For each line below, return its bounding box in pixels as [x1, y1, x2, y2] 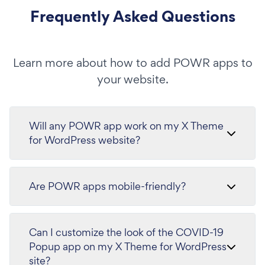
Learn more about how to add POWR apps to [12, 55, 253, 70]
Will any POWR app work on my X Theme [29, 119, 224, 132]
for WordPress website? [29, 133, 140, 147]
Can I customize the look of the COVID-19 [29, 225, 224, 239]
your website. [96, 72, 169, 87]
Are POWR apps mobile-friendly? [29, 179, 186, 193]
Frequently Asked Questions [30, 5, 235, 27]
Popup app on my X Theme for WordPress [29, 240, 227, 253]
